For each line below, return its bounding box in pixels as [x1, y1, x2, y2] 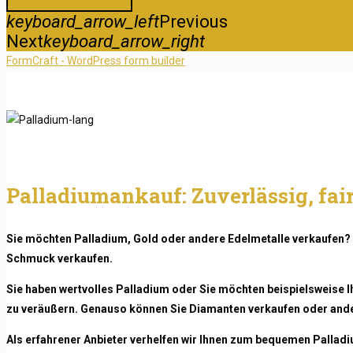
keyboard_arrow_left [6, 10, 159, 32]
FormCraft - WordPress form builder [6, 54, 185, 67]
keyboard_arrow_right [43, 30, 205, 51]
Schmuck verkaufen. [6, 251, 113, 265]
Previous [159, 10, 228, 32]
